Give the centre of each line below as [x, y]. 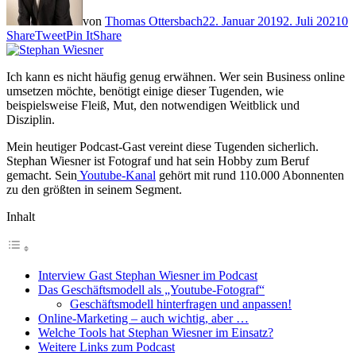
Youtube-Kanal [116, 175]
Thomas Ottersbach [154, 21]
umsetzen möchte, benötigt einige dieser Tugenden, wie [145, 91]
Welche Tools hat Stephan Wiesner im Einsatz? [156, 332]
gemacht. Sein [42, 175]
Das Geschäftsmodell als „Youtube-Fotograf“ [151, 289]
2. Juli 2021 [312, 21]
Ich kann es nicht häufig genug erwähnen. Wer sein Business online [176, 76]
